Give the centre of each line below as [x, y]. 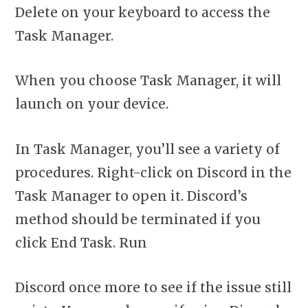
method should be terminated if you [138, 219]
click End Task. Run [81, 242]
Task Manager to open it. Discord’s [131, 196]
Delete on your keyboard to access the [143, 12]
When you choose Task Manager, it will [148, 81]
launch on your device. [92, 104]
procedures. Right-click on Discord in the [153, 172]
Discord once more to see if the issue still [153, 287]
